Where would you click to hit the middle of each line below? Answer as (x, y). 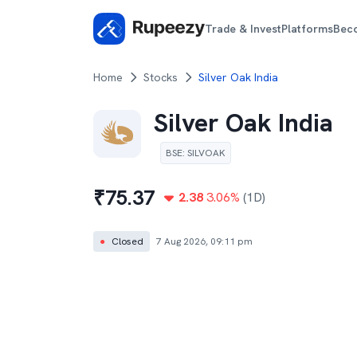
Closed (127, 241)
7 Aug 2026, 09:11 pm (204, 241)
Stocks (161, 77)
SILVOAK (206, 153)
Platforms (308, 28)
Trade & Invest (243, 28)
